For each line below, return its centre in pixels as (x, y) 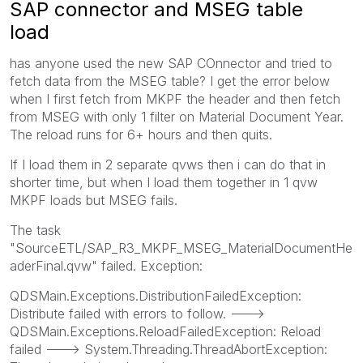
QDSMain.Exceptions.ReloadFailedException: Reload (165, 331)
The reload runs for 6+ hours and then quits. (141, 134)
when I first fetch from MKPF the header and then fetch (175, 98)
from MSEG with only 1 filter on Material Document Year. (177, 116)
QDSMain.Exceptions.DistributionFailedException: (156, 295)
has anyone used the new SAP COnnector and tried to (171, 63)
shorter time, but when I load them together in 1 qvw (164, 182)
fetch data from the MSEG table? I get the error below (170, 81)
